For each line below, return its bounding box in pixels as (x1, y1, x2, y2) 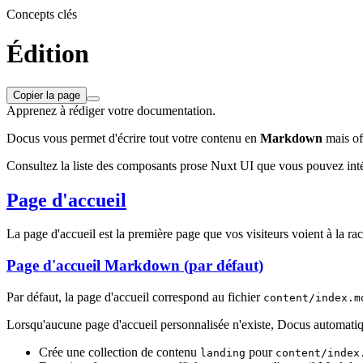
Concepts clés (6, 6, 77, 21)
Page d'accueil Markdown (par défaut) (6, 257, 263, 275)
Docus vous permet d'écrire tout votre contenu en (6, 130, 260, 145)
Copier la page (13, 88, 80, 101)
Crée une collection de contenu (39, 344, 200, 359)
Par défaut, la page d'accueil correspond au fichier (6, 289, 263, 304)
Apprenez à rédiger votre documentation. (6, 103, 216, 117)
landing (200, 346, 246, 359)
